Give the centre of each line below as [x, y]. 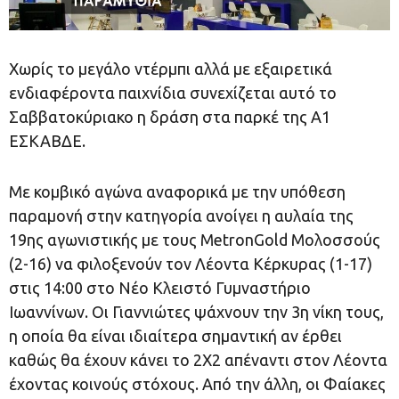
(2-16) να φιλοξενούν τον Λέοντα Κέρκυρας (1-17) [191, 263]
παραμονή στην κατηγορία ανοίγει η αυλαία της [181, 215]
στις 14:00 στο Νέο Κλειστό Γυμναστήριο [160, 287]
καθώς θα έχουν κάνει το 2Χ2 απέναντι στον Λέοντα [198, 359]
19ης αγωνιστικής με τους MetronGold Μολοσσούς [195, 239]
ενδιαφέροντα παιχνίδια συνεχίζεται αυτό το [173, 92]
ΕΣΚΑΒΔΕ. [47, 140]
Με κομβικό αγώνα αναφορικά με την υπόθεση [177, 191]
